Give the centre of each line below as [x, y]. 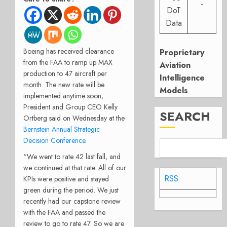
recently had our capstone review [72, 201]
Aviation [175, 65]
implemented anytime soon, [63, 96]
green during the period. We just [71, 190]
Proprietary [182, 52]
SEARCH [185, 116]
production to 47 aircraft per [65, 73]
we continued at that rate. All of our [75, 167]
